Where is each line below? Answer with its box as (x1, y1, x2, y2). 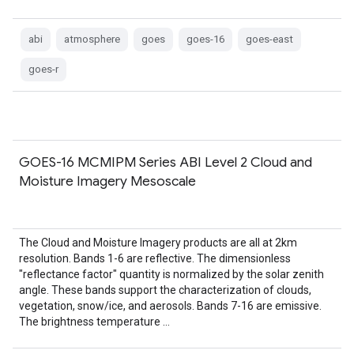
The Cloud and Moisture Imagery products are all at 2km (19, 236, 297, 249)
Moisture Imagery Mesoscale (19, 172, 196, 190)
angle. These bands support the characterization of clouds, (19, 284, 311, 296)
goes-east (246, 33, 293, 45)
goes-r (28, 63, 58, 75)
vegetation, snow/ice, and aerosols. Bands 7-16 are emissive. (19, 299, 322, 312)
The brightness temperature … (19, 315, 170, 328)
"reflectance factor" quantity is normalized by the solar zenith (19, 268, 324, 281)
